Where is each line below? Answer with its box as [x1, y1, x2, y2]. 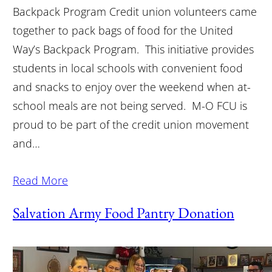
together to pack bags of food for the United [12, 22, 233, 38]
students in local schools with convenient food [12, 60, 243, 75]
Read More [12, 172, 68, 188]
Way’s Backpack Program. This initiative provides [12, 41, 254, 56]
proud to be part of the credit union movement [12, 117, 249, 132]
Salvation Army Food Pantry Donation [12, 202, 234, 222]
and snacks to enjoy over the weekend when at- [12, 79, 251, 94]
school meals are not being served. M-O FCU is [12, 98, 247, 113]
